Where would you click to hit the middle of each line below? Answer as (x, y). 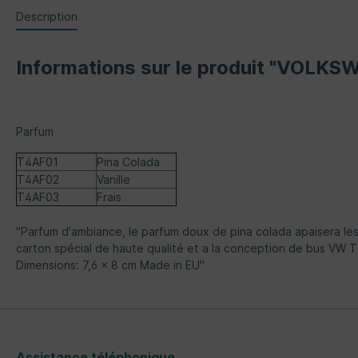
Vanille (113, 180)
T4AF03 (38, 197)
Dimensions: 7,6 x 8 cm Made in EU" (110, 265)
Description (47, 17)
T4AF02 (38, 180)
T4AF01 (38, 162)
